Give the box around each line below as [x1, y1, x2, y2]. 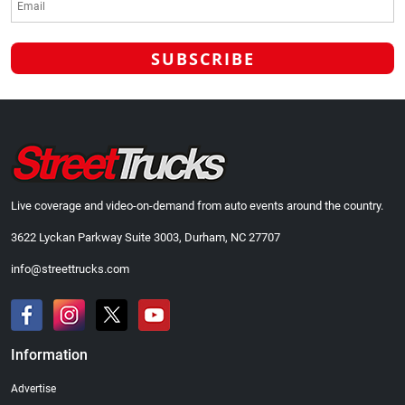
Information [11, 346, 88, 364]
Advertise [11, 382, 56, 396]
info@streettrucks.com [11, 262, 129, 277]
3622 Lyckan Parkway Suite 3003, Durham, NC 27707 [11, 231, 280, 245]
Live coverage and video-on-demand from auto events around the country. [11, 199, 383, 213]
